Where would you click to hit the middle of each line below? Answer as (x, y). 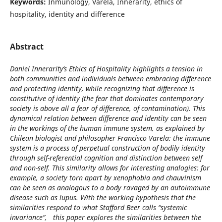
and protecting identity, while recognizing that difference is (102, 88)
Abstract (27, 46)
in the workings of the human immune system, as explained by (107, 128)
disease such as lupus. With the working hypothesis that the (103, 197)
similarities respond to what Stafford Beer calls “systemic (98, 207)
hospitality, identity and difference (67, 14)
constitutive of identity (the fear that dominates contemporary (107, 98)
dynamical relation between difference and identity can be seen (108, 118)
